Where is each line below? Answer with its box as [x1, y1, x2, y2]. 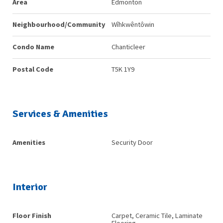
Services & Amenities [12, 108, 108, 120]
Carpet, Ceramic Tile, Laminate [111, 211, 203, 221]
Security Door [111, 138, 153, 147]
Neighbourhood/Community [12, 20, 106, 29]
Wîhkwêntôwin [111, 20, 154, 29]
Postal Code [12, 65, 53, 74]
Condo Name [12, 42, 54, 52]
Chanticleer [111, 42, 145, 52]
